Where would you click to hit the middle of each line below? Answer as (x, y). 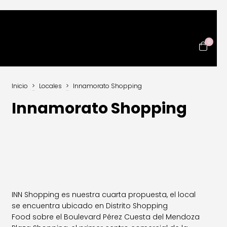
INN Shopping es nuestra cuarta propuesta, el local (104, 195)
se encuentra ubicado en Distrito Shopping (90, 206)
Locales (51, 86)
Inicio (20, 86)
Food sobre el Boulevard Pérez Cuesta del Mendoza (106, 217)
